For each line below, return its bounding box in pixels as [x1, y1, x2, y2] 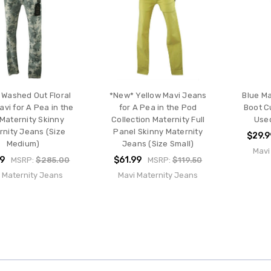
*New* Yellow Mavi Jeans [109, 91, 207, 100]
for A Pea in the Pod [119, 103, 197, 113]
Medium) [6, 139, 40, 149]
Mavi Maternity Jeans [118, 171, 198, 180]
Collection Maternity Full [111, 115, 205, 125]
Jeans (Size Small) [122, 139, 194, 149]
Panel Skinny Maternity [113, 127, 203, 137]
